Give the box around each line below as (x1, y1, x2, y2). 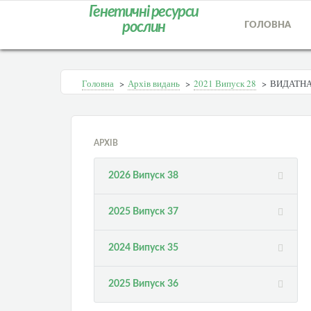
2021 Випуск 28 (194, 77, 256, 90)
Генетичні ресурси (88, 4, 199, 19)
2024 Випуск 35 (108, 243, 179, 253)
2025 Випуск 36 (108, 279, 179, 289)
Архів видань (128, 77, 180, 90)
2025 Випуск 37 (108, 207, 179, 217)
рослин (122, 19, 165, 35)
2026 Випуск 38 (108, 171, 179, 180)
